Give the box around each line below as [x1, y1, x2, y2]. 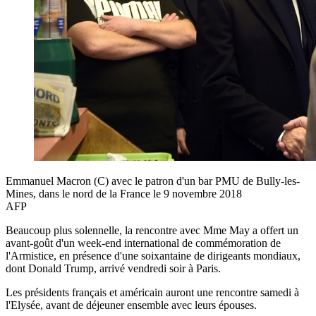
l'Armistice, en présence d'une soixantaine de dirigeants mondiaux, [6, 249, 300, 262]
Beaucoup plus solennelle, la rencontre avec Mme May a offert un [6, 224, 298, 236]
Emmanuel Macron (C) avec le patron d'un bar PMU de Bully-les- [6, 174, 300, 187]
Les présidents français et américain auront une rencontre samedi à [6, 286, 299, 298]
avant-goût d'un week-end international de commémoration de [6, 236, 281, 249]
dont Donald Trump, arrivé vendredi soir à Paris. [6, 262, 221, 274]
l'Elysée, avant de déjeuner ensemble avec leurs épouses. [6, 298, 257, 311]
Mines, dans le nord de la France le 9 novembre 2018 [6, 187, 242, 200]
